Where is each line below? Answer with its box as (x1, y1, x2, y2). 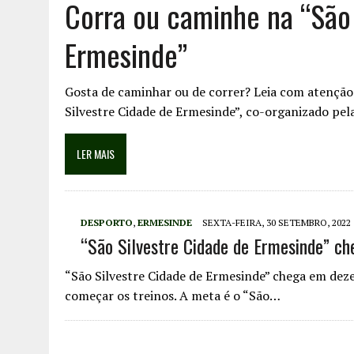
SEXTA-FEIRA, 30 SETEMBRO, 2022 (202, 217, 351, 228)
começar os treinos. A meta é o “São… (65, 287, 281, 304)
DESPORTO (81, 217, 133, 228)
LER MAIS (77, 145, 115, 162)
